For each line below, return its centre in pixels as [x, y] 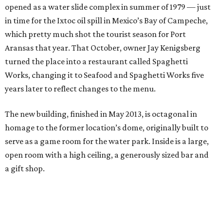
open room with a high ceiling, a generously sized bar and [107, 155]
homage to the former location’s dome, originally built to [107, 128]
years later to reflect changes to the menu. [80, 89]
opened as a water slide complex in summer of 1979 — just [108, 7]
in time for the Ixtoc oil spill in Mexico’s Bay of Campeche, [106, 21]
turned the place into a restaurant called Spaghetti [96, 62]
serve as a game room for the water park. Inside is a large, [107, 141]
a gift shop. [25, 169]
